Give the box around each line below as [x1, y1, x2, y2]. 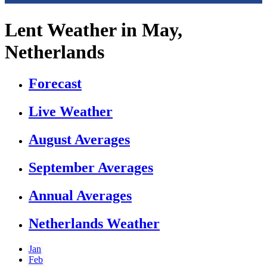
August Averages [29, 132, 130, 148]
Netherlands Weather [29, 215, 160, 231]
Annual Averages [29, 187, 132, 203]
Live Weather [29, 104, 113, 120]
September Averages [29, 159, 153, 175]
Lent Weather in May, [5, 18, 182, 41]
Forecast [29, 76, 82, 92]
